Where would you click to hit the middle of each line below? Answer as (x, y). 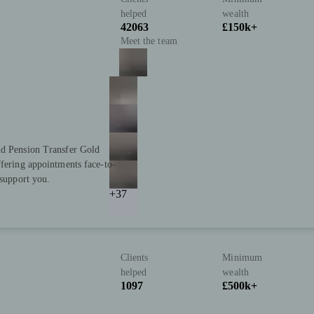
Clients (134, 257)
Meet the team (149, 41)
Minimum (243, 257)
